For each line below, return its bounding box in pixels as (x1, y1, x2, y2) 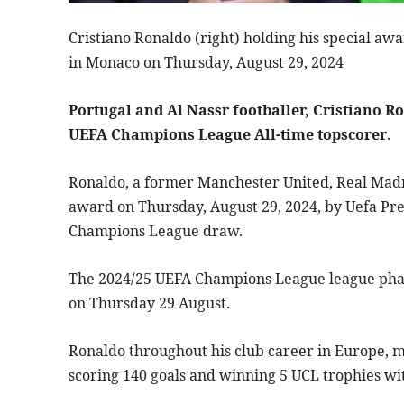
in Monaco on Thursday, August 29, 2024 (69, 52, 344, 73)
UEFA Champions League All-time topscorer (69, 124, 387, 145)
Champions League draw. (69, 221, 243, 242)
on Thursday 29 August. (69, 293, 230, 314)
